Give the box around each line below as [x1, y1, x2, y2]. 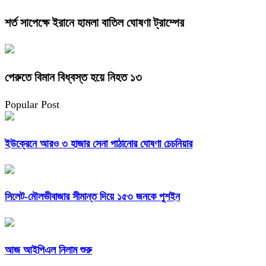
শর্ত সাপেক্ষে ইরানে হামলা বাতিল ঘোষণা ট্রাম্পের [5, 15, 184, 29]
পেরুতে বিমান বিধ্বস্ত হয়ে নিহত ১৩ [5, 70, 142, 84]
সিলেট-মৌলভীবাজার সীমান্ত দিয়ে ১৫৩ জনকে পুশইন [5, 191, 180, 203]
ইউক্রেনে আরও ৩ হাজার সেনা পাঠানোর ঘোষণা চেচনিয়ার [5, 137, 192, 150]
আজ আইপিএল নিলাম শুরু [5, 244, 92, 256]
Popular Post [5, 98, 59, 110]
